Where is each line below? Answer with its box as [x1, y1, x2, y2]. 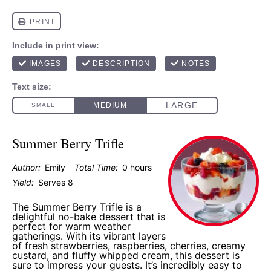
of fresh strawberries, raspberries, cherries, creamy [12, 240, 246, 252]
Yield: [12, 177, 34, 188]
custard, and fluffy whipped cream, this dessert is [12, 249, 240, 261]
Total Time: [74, 162, 118, 172]
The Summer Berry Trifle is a [12, 201, 142, 213]
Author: [12, 162, 41, 172]
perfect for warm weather [12, 220, 131, 232]
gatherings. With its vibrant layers [12, 230, 166, 242]
